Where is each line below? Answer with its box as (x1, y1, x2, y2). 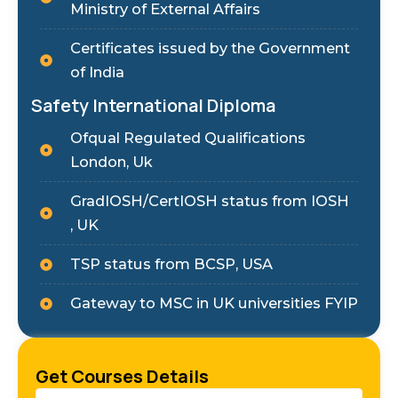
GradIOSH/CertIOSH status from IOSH (69, 192, 358, 211)
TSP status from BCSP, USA (69, 255, 273, 274)
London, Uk (69, 153, 153, 171)
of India (69, 63, 124, 82)
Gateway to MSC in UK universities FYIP (69, 294, 358, 313)
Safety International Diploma (31, 93, 275, 118)
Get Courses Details (36, 364, 209, 389)
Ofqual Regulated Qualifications (69, 129, 314, 147)
